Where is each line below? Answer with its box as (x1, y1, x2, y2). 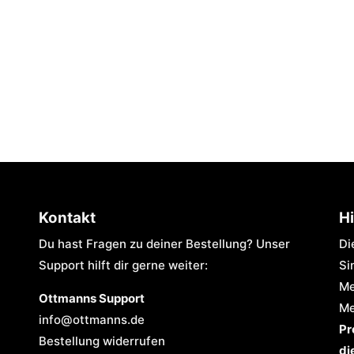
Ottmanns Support (39, 290, 145, 306)
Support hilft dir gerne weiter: (39, 257, 208, 273)
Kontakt (39, 209, 96, 227)
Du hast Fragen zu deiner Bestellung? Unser (39, 235, 290, 251)
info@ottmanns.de (39, 311, 145, 327)
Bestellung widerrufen (39, 333, 165, 348)
